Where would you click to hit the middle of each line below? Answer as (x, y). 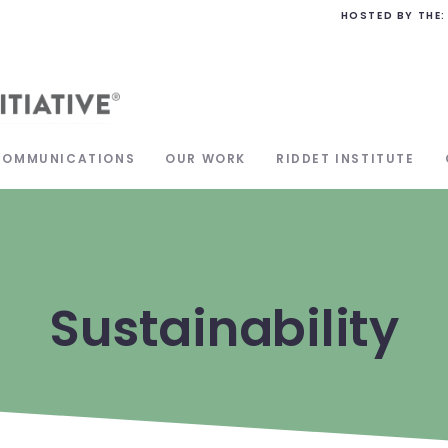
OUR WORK (206, 158)
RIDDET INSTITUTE (345, 158)
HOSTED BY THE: (393, 15)
